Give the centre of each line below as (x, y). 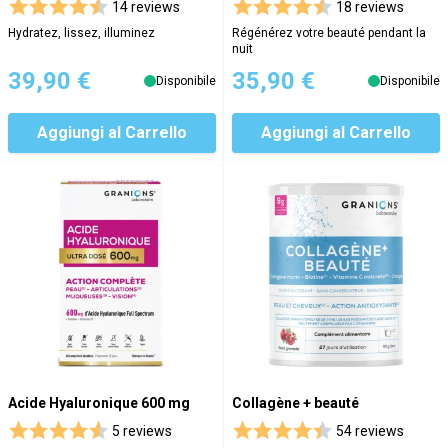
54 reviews (370, 431)
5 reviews (142, 431)
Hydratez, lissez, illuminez (81, 33)
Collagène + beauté (295, 403)
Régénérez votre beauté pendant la (329, 33)
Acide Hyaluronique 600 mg (99, 403)
